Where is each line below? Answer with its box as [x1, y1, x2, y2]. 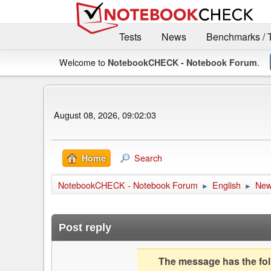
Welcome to [59, 56, 108, 69]
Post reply [59, 221, 111, 234]
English [212, 178, 241, 192]
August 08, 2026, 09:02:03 [54, 108, 156, 121]
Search [134, 151, 162, 165]
